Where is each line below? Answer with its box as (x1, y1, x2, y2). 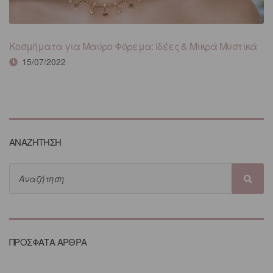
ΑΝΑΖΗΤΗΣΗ (9, 135, 62, 148)
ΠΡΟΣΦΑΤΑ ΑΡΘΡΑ (9, 235, 87, 248)
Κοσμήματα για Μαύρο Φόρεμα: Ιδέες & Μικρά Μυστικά (9, 38, 257, 53)
